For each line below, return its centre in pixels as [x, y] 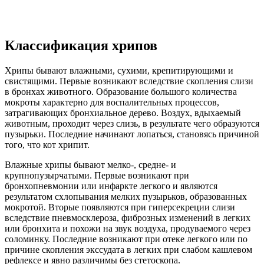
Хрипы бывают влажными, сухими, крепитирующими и [119, 70]
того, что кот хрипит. [48, 144]
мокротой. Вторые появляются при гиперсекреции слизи [120, 207]
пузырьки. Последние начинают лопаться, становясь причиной [132, 134]
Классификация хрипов [83, 45]
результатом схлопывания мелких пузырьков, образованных [126, 196]
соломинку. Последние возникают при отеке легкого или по [126, 239]
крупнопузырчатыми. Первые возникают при [97, 175]
